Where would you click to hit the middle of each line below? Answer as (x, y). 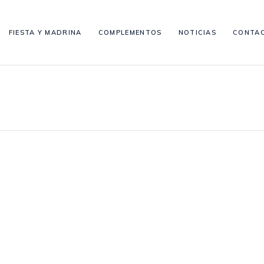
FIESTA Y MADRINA (45, 32)
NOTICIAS (197, 32)
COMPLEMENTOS (130, 32)
